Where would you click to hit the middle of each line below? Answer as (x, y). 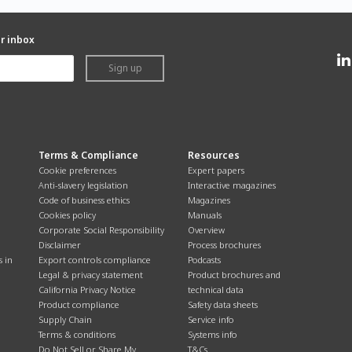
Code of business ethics (84, 200)
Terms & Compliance (88, 155)
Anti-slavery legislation (83, 185)
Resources (214, 155)
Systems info (213, 334)
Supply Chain (65, 319)
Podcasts (204, 260)
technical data (216, 290)
